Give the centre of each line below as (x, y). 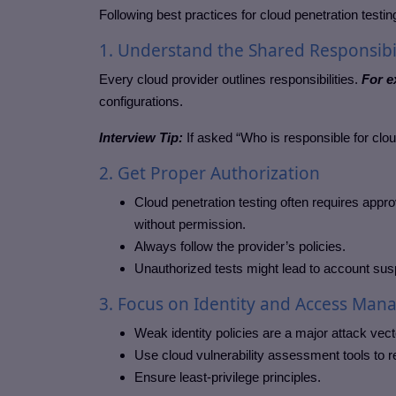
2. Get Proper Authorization (209, 174)
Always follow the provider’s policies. (240, 247)
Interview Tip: (141, 138)
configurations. (141, 102)
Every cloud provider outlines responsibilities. (228, 80)
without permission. (190, 225)
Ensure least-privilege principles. (228, 377)
